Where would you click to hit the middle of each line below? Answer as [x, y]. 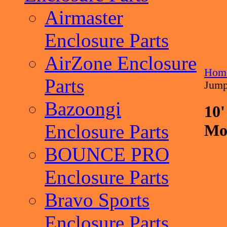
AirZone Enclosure [121, 63]
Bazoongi [83, 109]
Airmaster [84, 17]
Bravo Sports [97, 200]
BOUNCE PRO [107, 154]
